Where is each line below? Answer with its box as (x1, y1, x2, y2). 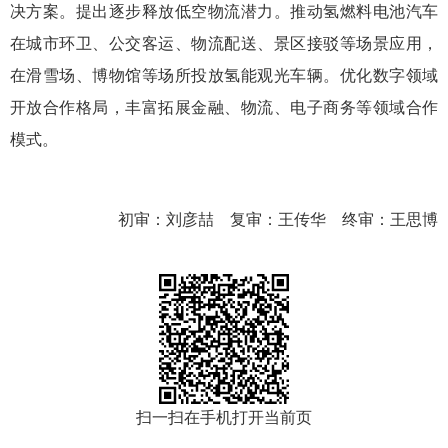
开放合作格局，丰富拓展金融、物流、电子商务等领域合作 (9, 99, 439, 117)
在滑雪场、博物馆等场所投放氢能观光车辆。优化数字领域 (9, 67, 439, 85)
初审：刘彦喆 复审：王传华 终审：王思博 (118, 211, 439, 229)
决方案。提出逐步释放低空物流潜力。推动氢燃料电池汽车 (9, 3, 439, 21)
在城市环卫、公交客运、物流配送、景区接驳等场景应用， (9, 35, 439, 53)
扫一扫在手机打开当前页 (136, 409, 312, 427)
